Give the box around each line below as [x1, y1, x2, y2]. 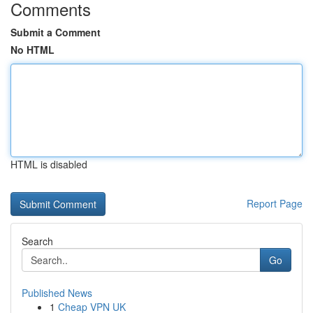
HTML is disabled [10, 157, 87, 171]
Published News [22, 286, 92, 300]
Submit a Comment [10, 25, 101, 39]
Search [22, 234, 53, 248]
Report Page [247, 196, 303, 210]
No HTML [10, 43, 54, 57]
